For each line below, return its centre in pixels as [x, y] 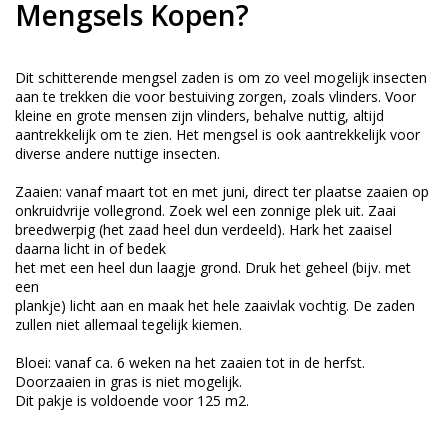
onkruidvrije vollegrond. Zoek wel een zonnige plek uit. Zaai [205, 211]
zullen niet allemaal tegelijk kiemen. [128, 325]
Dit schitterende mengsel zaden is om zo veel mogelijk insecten [221, 78]
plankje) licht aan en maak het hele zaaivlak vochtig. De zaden [215, 306]
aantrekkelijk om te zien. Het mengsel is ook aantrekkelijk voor [217, 135]
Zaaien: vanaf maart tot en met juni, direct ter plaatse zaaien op [222, 192]
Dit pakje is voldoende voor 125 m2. [132, 401]
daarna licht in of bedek [90, 249]
